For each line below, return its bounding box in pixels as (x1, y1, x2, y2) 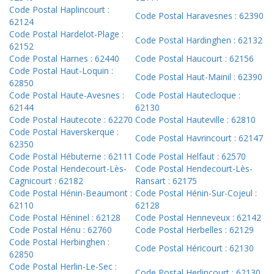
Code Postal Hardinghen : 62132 (135, 34, 262, 46)
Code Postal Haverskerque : (9, 126, 119, 138)
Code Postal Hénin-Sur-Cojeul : (135, 187, 257, 199)
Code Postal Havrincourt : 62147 (135, 132, 263, 144)
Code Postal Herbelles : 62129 (135, 224, 254, 236)
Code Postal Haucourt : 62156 (135, 53, 254, 65)
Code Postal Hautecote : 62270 (9, 114, 133, 126)
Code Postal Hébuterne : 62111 (9, 150, 133, 163)
